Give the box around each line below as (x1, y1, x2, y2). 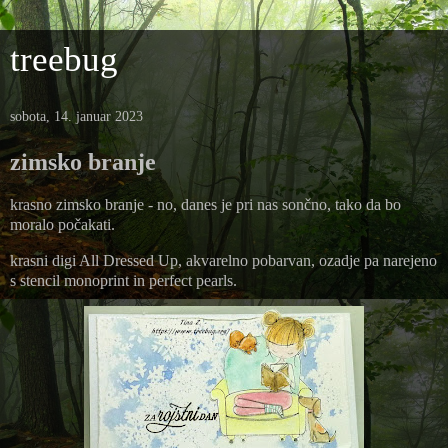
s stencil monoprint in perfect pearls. (10, 271, 237, 289)
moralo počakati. (10, 215, 119, 233)
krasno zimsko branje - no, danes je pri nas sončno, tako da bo (10, 195, 401, 213)
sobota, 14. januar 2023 (10, 109, 143, 124)
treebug (10, 40, 118, 78)
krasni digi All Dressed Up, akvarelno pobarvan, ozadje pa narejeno (10, 251, 437, 269)
